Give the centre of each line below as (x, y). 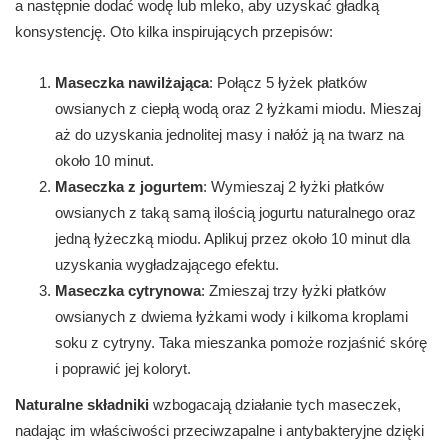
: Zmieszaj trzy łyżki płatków (293, 291)
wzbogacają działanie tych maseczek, (275, 405)
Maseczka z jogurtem (129, 187)
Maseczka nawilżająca (132, 83)
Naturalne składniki (82, 405)
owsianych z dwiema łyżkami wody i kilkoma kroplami (231, 317)
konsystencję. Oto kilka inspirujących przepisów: (174, 32)
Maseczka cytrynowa (128, 291)
